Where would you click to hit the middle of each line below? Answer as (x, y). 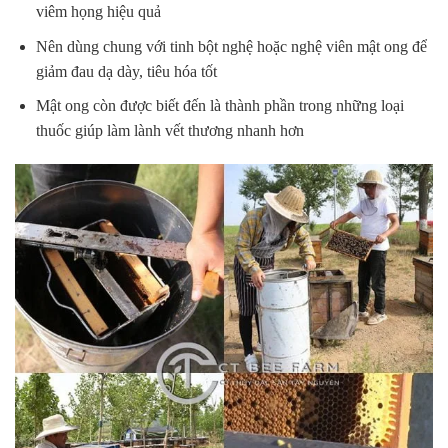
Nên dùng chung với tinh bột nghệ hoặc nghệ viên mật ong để (231, 46)
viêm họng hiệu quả (98, 12)
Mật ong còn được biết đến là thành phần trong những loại (219, 106)
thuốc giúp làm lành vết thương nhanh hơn (169, 131)
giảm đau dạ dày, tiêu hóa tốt (126, 71)
